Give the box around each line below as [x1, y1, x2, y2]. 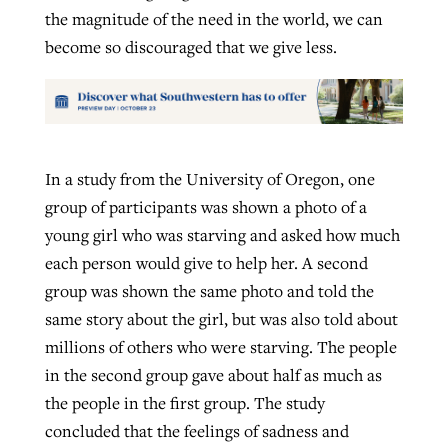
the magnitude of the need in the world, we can [44, 8, 383, 31]
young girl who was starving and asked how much [44, 224, 400, 247]
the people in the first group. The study [44, 392, 325, 415]
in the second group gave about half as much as [44, 364, 382, 387]
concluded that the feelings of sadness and [44, 420, 349, 443]
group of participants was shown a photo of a [44, 196, 367, 219]
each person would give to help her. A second [44, 252, 368, 275]
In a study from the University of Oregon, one [44, 168, 375, 191]
